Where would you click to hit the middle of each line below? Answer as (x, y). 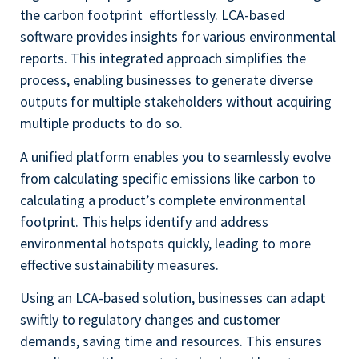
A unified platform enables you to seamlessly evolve (175, 156)
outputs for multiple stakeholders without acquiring (176, 102)
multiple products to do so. (101, 123)
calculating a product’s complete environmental (163, 200)
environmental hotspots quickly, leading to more (165, 243)
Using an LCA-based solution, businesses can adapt (173, 298)
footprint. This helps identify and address (144, 221)
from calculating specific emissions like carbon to (168, 178)
